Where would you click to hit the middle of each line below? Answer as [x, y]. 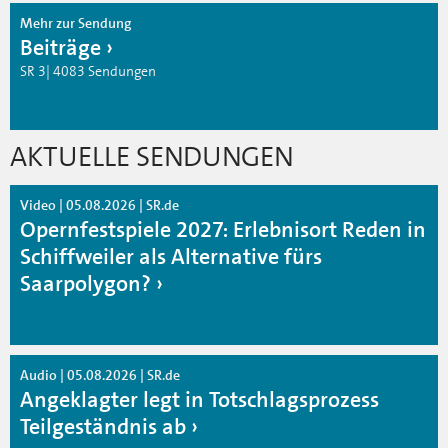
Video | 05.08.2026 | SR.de [99, 204]
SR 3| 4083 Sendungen [88, 70]
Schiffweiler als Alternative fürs [171, 256]
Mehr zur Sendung [76, 22]
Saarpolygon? [85, 283]
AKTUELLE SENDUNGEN [151, 156]
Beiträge [60, 47]
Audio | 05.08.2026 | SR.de [100, 374]
